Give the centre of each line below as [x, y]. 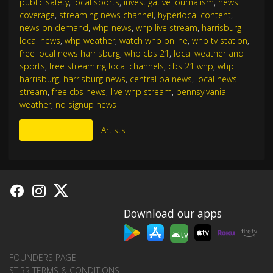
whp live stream [166, 27]
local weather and [208, 53]
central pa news [161, 79]
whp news [112, 27]
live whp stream [141, 91]
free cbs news [79, 91]
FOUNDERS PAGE [43, 257]
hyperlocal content [194, 15]
